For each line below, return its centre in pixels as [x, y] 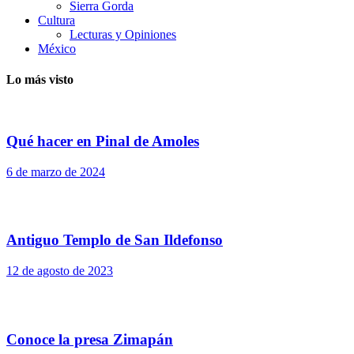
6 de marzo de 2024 [56, 171]
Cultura [56, 20]
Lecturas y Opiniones [123, 34]
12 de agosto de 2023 [60, 270]
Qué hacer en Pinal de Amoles [103, 141]
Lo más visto [40, 79]
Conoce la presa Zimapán [90, 339]
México [57, 48]
